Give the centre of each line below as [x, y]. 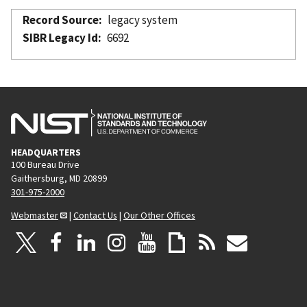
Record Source [61, 20]
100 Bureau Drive [45, 164]
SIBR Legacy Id [60, 37]
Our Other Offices [159, 215]
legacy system [143, 20]
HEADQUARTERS [46, 152]
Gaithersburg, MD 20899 [59, 178]
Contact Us [95, 215]
